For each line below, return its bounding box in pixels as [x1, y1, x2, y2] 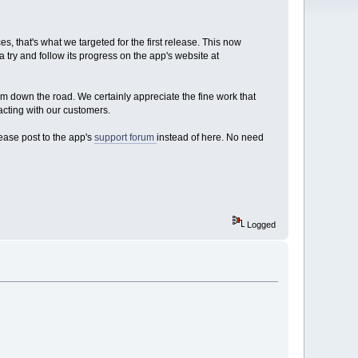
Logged [244, 220, 276, 230]
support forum [93, 131, 157, 143]
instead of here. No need [156, 131, 264, 143]
